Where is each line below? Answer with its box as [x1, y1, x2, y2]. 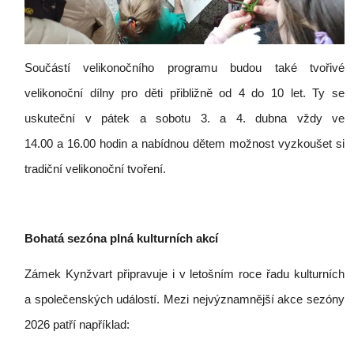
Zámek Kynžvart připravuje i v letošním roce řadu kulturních [24, 267, 345, 281]
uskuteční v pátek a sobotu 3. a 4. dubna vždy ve [24, 111, 345, 125]
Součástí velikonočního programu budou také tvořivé [24, 61, 345, 74]
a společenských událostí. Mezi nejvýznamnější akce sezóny [24, 292, 345, 306]
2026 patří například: [24, 318, 130, 331]
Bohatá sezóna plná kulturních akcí [24, 232, 218, 245]
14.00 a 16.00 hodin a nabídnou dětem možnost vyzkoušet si [24, 137, 345, 150]
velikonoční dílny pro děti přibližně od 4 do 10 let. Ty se [24, 86, 345, 100]
